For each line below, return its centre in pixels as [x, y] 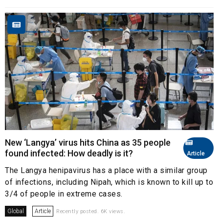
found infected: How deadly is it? [69, 153]
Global [16, 211]
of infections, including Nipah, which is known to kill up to [109, 182]
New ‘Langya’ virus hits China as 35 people [88, 143]
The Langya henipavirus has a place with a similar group [106, 171]
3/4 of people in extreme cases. [64, 194]
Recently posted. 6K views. [91, 212]
